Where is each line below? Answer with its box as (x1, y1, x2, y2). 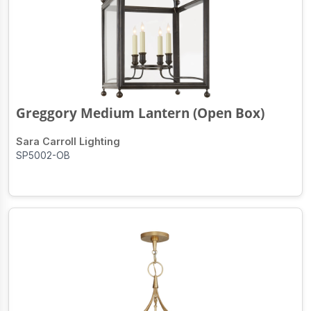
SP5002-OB (16, 150, 70, 162)
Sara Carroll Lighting (16, 135, 120, 148)
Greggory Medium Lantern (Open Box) (16, 103, 264, 123)
